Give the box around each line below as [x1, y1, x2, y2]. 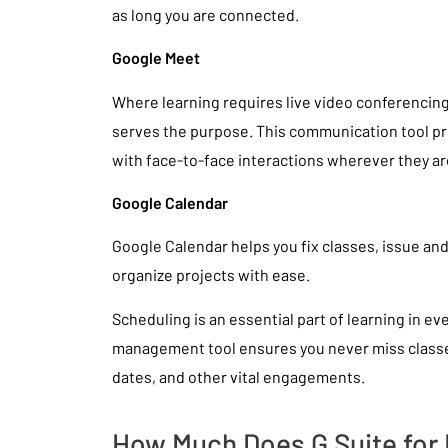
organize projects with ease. [112, 265, 310, 285]
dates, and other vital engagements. [112, 366, 365, 386]
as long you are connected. [112, 4, 299, 24]
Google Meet [112, 48, 200, 68]
